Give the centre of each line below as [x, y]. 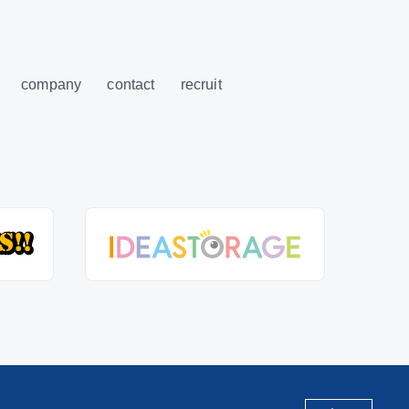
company [52, 84]
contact [131, 84]
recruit [201, 84]
